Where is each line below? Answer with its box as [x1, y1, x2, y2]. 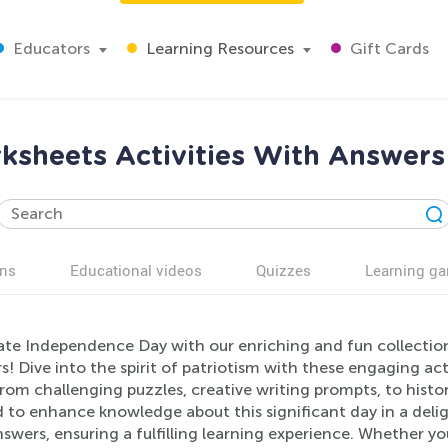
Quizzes [256, 260, 311, 280]
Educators [9, 39, 90, 58]
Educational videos [70, 260, 202, 280]
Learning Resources [142, 39, 294, 58]
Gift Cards [346, 39, 429, 58]
